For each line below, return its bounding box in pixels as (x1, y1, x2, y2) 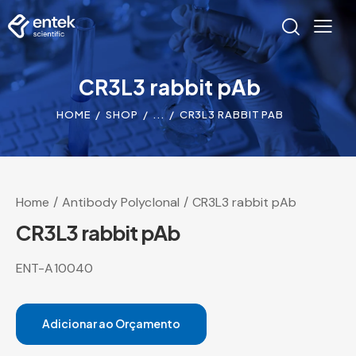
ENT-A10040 (16, 259, 93, 277)
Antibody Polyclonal (62, 193, 180, 211)
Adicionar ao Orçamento (42, 316, 180, 331)
